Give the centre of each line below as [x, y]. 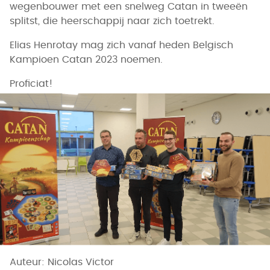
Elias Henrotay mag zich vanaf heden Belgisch [121, 45]
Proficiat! [31, 83]
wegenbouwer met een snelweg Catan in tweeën [129, 6]
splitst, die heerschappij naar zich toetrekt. [112, 21]
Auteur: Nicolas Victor [62, 262]
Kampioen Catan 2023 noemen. [86, 59]
